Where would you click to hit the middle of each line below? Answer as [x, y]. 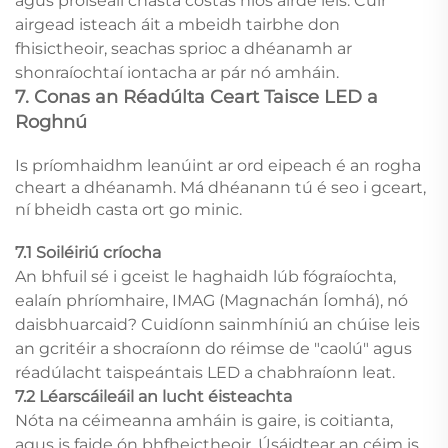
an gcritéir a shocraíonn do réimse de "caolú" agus [213, 348]
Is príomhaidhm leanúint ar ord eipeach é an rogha [218, 165]
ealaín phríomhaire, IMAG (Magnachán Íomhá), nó [211, 300]
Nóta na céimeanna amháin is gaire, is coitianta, [204, 420]
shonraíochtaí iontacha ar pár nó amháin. [177, 72]
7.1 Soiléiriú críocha [88, 252]
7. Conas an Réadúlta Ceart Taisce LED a [196, 96]
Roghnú [51, 121]
